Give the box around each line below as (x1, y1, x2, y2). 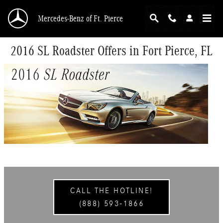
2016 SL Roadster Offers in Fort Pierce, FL (10, 43, 213, 58)
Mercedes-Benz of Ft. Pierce (38, 13, 123, 23)
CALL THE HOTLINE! (70, 186, 153, 195)
